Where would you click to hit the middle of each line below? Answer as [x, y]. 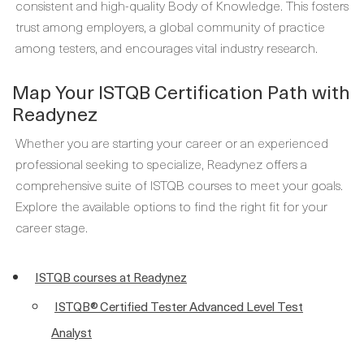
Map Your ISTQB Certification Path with [181, 91]
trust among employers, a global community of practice [170, 26]
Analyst [71, 332]
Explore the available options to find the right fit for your [171, 206]
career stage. [52, 227]
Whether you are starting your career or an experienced [172, 142]
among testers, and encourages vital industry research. [167, 47]
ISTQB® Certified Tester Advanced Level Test [179, 306]
